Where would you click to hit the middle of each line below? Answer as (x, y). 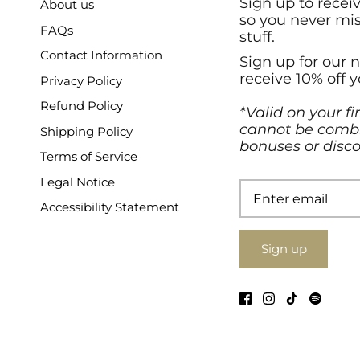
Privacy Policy (81, 80)
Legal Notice (78, 182)
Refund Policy (82, 106)
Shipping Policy (86, 131)
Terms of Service (89, 157)
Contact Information (101, 55)
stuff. (257, 37)
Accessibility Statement (110, 207)
